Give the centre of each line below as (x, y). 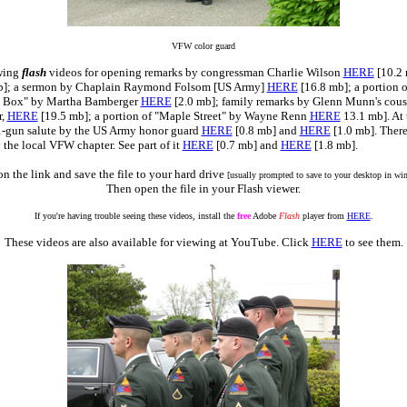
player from (323, 216)
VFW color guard (203, 46)
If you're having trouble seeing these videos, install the (135, 216)
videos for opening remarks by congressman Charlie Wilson (194, 72)
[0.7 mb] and (247, 145)
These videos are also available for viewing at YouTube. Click (158, 242)
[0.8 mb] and (266, 130)
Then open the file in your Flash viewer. (203, 189)
